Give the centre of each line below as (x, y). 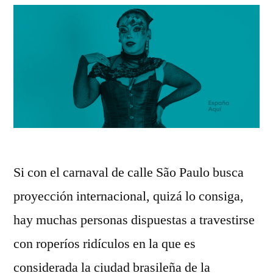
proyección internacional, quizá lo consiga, (129, 197)
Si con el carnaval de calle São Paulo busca (129, 173)
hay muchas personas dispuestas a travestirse (134, 220)
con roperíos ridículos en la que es (105, 244)
